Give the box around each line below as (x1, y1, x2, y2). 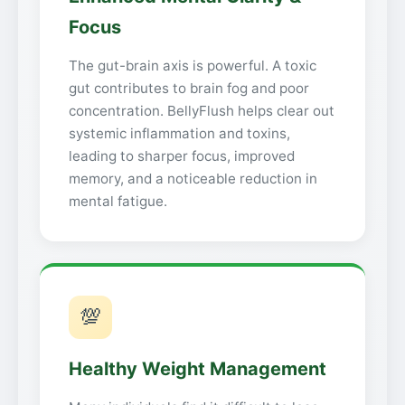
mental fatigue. (69, 193, 167, 211)
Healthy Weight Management (69, 358, 326, 381)
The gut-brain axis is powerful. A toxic (69, 57, 316, 75)
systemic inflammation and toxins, (69, 125, 290, 143)
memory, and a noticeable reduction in (69, 170, 317, 188)
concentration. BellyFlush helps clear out (69, 102, 334, 120)
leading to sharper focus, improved (69, 147, 295, 165)
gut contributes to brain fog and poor (69, 80, 309, 98)
